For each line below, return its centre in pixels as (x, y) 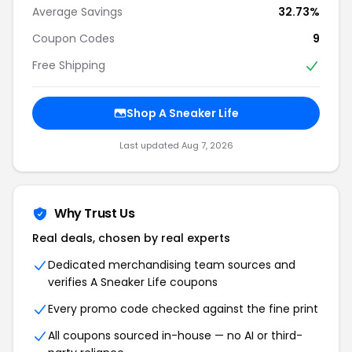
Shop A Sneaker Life (182, 114)
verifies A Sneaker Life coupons (133, 282)
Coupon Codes (73, 38)
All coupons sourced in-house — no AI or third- (175, 336)
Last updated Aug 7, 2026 (176, 146)
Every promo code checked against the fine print (183, 309)
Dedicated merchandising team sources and (172, 265)
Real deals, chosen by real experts (131, 238)
